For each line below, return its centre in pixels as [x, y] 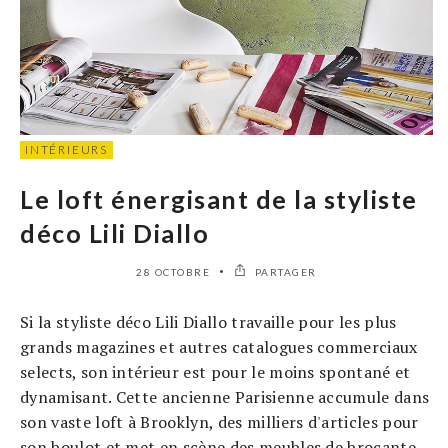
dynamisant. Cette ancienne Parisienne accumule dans [225, 397]
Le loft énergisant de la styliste [219, 199]
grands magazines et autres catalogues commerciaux [219, 347]
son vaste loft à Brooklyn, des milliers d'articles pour [219, 422]
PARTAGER [284, 272]
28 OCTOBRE [173, 272]
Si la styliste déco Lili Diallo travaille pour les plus [208, 322]
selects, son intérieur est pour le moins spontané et [215, 372]
